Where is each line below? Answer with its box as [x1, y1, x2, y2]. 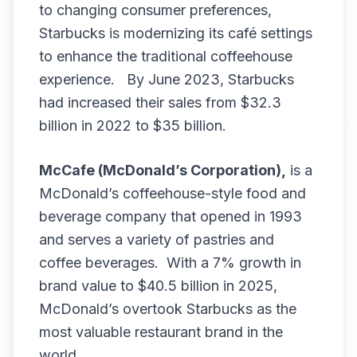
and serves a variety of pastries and [39, 231, 274, 248]
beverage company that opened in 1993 [39, 208, 302, 225]
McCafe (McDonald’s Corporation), [39, 162, 286, 178]
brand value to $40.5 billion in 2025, [39, 277, 277, 294]
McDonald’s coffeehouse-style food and [39, 185, 306, 202]
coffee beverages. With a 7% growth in [39, 254, 301, 271]
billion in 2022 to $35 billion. [39, 117, 226, 134]
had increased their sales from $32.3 [39, 94, 281, 111]
